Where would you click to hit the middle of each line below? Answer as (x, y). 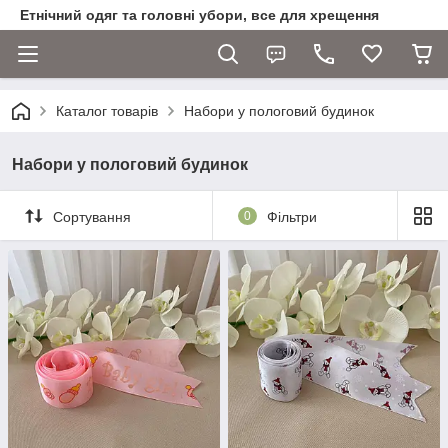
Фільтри (291, 216)
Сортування (92, 216)
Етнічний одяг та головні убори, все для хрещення (199, 15)
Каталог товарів (107, 111)
